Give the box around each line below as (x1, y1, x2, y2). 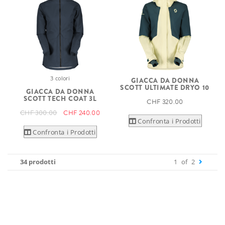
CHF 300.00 (20, 107, 57, 118)
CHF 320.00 (147, 96, 183, 107)
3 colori (50, 74, 70, 82)
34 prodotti (20, 157, 56, 166)
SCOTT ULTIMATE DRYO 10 (120, 82, 210, 92)
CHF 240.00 (63, 107, 100, 118)
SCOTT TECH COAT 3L (23, 93, 97, 103)
